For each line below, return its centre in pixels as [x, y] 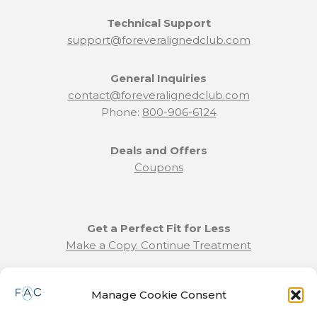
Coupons [158, 167]
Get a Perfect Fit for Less [158, 228]
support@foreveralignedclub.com [158, 40]
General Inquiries [158, 78]
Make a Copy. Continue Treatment [158, 245]
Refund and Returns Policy [158, 300]
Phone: [121, 112]
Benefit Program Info [158, 283]
